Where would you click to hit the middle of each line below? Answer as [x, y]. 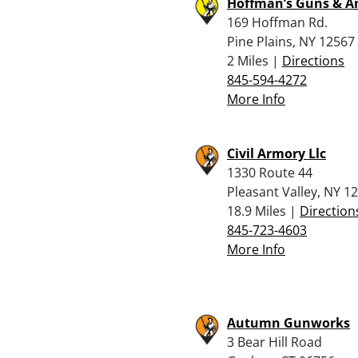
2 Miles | [255, 60]
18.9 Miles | [263, 211]
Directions [313, 60]
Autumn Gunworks [288, 322]
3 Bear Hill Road [274, 342]
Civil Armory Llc [276, 153]
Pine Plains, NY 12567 [291, 41]
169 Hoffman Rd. [277, 22]
